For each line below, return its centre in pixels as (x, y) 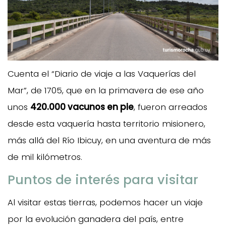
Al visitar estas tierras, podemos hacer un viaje (105, 203)
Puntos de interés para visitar (103, 180)
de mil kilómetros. (45, 157)
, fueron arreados (171, 107)
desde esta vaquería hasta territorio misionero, (106, 124)
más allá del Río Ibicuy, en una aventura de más (109, 140)
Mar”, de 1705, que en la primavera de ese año (106, 91)
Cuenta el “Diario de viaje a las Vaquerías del (102, 74)
